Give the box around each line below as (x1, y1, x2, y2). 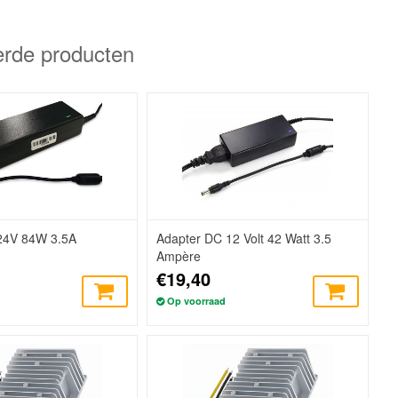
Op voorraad (167, 294, 227, 308)
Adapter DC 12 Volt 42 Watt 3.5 (156, 229, 332, 248)
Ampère (156, 247, 202, 266)
